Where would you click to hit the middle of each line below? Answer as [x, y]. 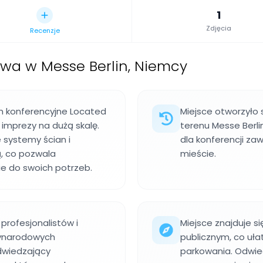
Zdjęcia [219, 28]
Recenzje [45, 31]
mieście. [198, 154]
